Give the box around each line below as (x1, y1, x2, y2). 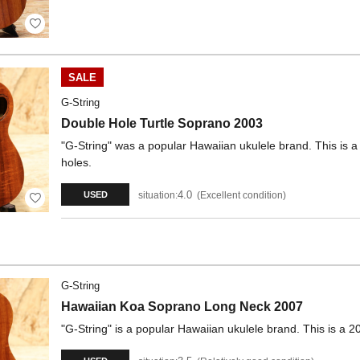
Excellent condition (200, 189, 283, 201)
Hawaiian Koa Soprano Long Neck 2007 (61, 300, 303, 313)
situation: (138, 189, 178, 201)
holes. (61, 156, 92, 169)
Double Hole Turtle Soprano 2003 (61, 117, 263, 130)
